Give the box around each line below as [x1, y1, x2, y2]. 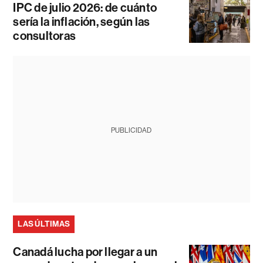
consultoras [13, 28, 76, 43]
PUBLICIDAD [111, 126, 152, 134]
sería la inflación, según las [13, 14, 150, 29]
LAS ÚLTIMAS [18, 218, 70, 229]
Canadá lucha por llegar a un [13, 244, 158, 259]
